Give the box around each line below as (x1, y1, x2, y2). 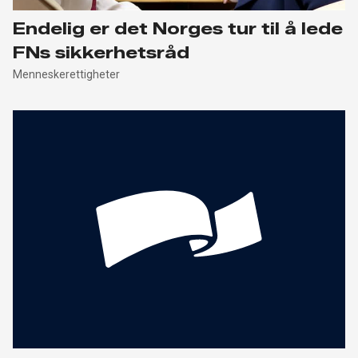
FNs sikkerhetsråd (13, 42, 194, 62)
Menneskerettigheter (13, 67, 120, 81)
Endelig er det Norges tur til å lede (13, 18, 343, 38)
